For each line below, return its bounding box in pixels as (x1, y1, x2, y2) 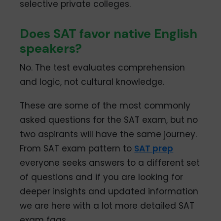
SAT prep (134, 143, 174, 155)
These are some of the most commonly (20, 100, 191, 112)
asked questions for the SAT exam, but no (20, 114, 198, 126)
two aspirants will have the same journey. (20, 128, 197, 141)
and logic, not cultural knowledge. (20, 76, 165, 88)
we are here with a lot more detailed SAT (20, 200, 195, 212)
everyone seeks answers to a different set (20, 157, 200, 169)
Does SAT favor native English (20, 25, 198, 42)
